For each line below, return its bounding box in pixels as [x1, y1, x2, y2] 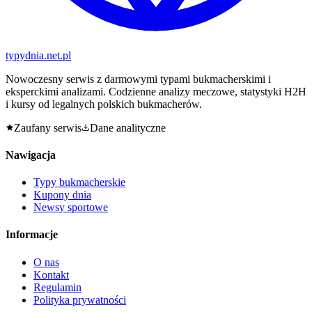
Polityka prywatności [33, 293, 126, 306]
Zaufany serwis [14, 121, 81, 134]
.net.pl [44, 49, 71, 61]
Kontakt [33, 268, 69, 281]
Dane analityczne [90, 121, 166, 134]
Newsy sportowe [33, 201, 108, 214]
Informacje [6, 228, 58, 241]
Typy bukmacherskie [33, 176, 125, 189]
